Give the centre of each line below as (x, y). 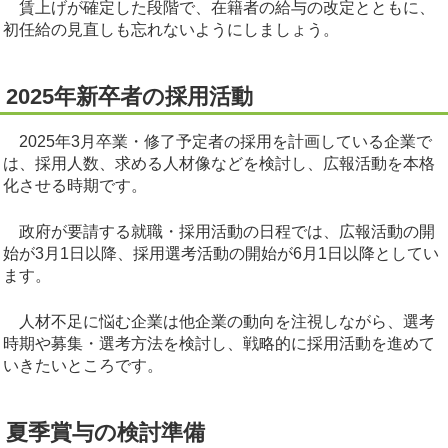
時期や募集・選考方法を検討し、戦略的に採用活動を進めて (219, 344)
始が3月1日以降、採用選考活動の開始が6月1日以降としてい (221, 254)
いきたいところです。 (83, 366)
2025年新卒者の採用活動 (129, 97)
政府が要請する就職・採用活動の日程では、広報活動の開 (219, 232)
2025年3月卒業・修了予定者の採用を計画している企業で (217, 142)
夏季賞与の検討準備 (105, 433)
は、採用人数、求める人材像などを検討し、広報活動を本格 (219, 164)
